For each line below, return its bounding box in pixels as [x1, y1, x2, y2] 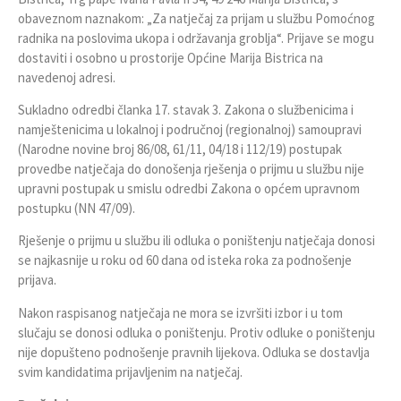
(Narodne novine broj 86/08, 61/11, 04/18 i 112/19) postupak [18, 140, 342, 158]
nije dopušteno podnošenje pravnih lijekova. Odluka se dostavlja [18, 343, 370, 361]
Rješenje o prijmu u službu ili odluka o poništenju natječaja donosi [18, 232, 375, 250]
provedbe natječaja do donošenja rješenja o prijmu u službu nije [18, 159, 364, 177]
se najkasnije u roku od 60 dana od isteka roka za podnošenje [18, 252, 352, 269]
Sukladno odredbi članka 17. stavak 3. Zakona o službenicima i [18, 100, 354, 118]
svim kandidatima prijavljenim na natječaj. [18, 363, 243, 380]
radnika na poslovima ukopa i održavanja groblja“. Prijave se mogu [18, 29, 374, 47]
